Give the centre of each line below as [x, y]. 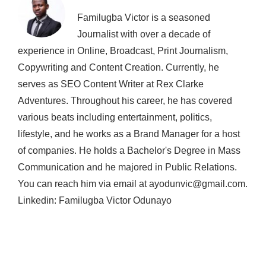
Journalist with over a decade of [144, 34]
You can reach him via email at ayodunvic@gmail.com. [133, 184]
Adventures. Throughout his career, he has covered [125, 101]
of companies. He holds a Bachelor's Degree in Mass [129, 151]
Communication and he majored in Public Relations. [127, 167]
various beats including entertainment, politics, [115, 118]
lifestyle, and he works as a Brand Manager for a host [129, 134]
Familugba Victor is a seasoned [144, 18]
